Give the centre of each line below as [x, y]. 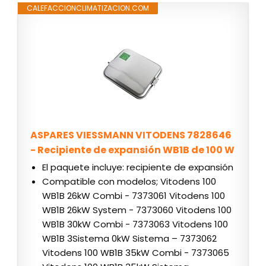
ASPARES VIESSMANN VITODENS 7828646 [131, 135]
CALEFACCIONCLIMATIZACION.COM [88, 8]
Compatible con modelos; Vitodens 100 [129, 182]
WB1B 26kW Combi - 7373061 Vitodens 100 [134, 196]
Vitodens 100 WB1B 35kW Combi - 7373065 [136, 253]
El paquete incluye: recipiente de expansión [138, 167]
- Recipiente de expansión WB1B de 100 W [132, 150]
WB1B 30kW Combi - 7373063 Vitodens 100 [135, 224]
